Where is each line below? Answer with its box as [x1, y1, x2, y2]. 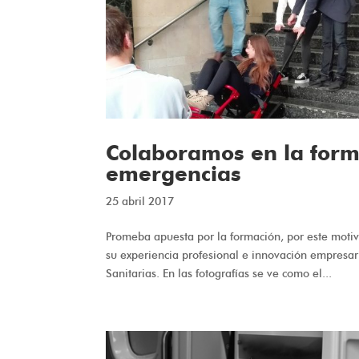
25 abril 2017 [106, 194, 174, 208]
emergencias [106, 160, 241, 187]
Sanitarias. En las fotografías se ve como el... [106, 266, 332, 280]
